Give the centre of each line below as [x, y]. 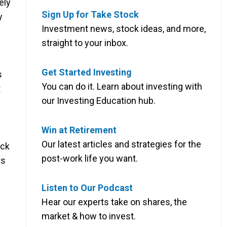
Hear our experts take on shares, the [114, 202]
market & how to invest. [89, 216]
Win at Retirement [79, 130]
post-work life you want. [90, 158]
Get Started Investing [87, 72]
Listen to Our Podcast [87, 187]
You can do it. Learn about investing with [122, 86]
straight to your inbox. [85, 43]
